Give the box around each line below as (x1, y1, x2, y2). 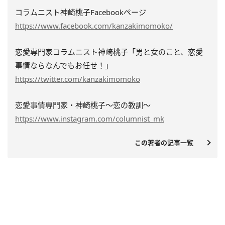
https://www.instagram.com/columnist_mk (15, 113, 164, 124)
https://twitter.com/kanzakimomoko (15, 73, 140, 84)
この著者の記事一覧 (135, 138, 200, 147)
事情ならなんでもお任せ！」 (15, 60, 113, 70)
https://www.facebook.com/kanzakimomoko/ (15, 20, 173, 31)
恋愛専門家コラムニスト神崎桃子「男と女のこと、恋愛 (15, 46, 203, 57)
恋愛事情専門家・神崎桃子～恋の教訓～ (15, 99, 151, 110)
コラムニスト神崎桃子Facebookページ (15, 7, 146, 17)
